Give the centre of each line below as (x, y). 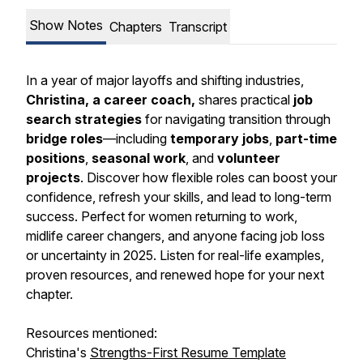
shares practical (246, 100)
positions (56, 158)
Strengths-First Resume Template (188, 352)
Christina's (58, 352)
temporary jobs (220, 139)
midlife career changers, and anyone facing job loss (175, 236)
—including (137, 139)
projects (53, 177)
